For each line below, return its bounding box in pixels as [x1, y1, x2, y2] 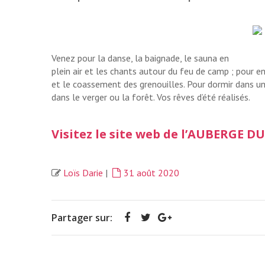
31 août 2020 [124, 167, 179, 179]
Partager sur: [51, 211, 112, 225]
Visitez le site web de [51, 126, 181, 143]
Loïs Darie [63, 167, 103, 179]
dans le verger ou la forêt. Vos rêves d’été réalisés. [51, 91, 250, 104]
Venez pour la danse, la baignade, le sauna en [51, 52, 229, 64]
